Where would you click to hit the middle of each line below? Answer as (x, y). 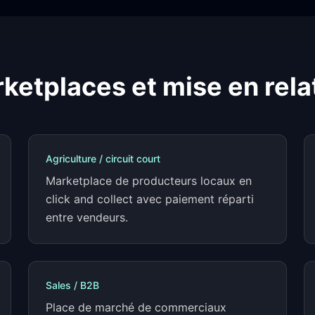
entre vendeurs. (87, 217)
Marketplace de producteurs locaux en (149, 181)
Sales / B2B (72, 285)
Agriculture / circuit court (103, 159)
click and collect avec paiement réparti (150, 199)
